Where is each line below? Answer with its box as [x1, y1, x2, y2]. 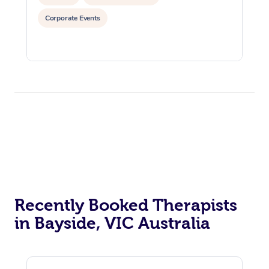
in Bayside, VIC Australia [14, 214, 210, 233]
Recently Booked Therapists [14, 196, 237, 215]
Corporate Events [45, 13, 101, 23]
